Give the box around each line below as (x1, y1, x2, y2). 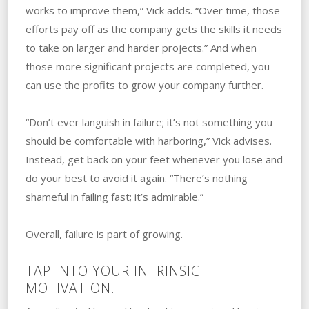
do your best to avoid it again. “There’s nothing (25, 170, 248, 185)
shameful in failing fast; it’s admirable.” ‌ (25, 189, 206, 203)
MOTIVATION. (25, 278, 115, 297)
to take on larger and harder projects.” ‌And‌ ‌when (25, 40, 257, 54)
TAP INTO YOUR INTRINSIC (25, 261, 200, 280)
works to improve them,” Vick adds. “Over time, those (25, 3, 280, 17)
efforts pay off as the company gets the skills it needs (25, 21, 282, 36)
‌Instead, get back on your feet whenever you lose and (25, 152, 283, 166)
